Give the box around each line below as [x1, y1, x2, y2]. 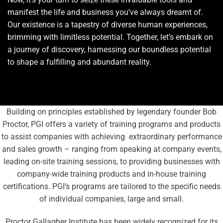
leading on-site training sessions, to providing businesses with [3, 157, 220, 167]
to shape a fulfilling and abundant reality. [7, 57, 151, 67]
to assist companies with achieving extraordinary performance [1, 132, 222, 142]
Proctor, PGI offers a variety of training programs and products [2, 119, 221, 129]
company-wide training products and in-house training [17, 169, 206, 179]
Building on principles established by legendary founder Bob [6, 107, 217, 117]
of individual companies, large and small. [39, 194, 184, 204]
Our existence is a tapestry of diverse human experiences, [7, 20, 208, 30]
